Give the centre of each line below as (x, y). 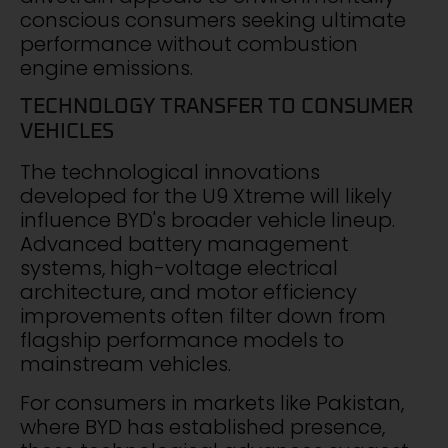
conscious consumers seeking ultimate (213, 19)
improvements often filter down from (203, 316)
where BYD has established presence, (202, 426)
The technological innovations (170, 172)
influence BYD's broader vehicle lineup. (207, 220)
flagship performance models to (182, 340)
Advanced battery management (184, 244)
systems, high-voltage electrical (179, 268)
